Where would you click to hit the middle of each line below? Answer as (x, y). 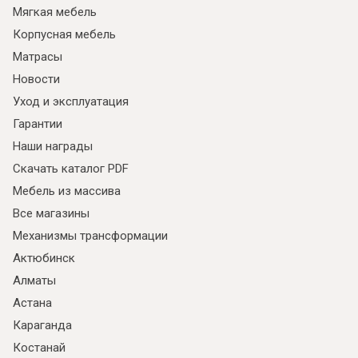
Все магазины (51, 214)
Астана (32, 303)
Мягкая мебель (55, 12)
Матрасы (38, 57)
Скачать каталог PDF (71, 169)
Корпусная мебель (64, 35)
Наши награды (53, 147)
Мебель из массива (67, 191)
